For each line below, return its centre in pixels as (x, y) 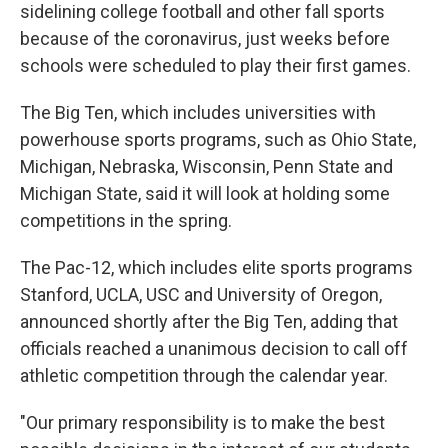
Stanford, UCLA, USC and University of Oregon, (201, 294)
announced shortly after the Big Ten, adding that (209, 321)
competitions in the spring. (126, 220)
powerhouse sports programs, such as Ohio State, (218, 139)
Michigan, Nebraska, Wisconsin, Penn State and (206, 166)
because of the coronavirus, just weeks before (205, 38)
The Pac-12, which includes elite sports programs (216, 267)
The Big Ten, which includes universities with (198, 112)
